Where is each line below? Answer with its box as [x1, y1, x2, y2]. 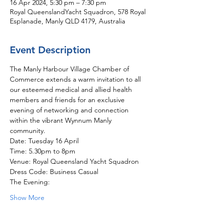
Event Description [10, 44, 90, 56]
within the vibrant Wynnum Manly [10, 116, 113, 125]
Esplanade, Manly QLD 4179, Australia [10, 17, 125, 25]
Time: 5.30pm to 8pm [10, 147, 75, 155]
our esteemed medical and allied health [10, 85, 134, 94]
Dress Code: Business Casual [10, 167, 98, 176]
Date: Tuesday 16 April [10, 136, 81, 145]
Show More [10, 193, 44, 202]
